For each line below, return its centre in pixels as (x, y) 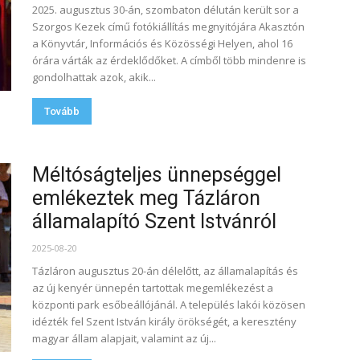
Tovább (62, 111)
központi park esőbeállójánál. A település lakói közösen (169, 305)
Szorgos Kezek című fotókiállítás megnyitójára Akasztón (168, 27)
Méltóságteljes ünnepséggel (157, 175)
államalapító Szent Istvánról (154, 221)
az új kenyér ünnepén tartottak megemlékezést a (153, 288)
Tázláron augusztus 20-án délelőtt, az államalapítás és (165, 271)
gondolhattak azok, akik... (94, 77)
